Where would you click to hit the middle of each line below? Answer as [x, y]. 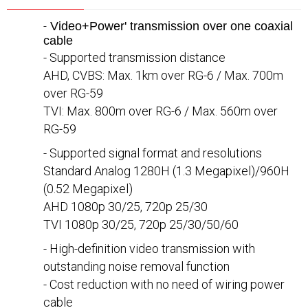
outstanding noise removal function [136, 267]
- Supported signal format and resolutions [153, 153]
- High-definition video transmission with [149, 249]
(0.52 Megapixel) [88, 189]
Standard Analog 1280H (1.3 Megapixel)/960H [166, 171]
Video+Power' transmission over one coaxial [170, 26]
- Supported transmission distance [134, 58]
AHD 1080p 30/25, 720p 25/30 [125, 207]
